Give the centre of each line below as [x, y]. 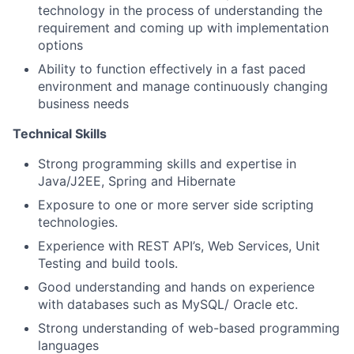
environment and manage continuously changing [183, 86]
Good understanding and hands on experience [176, 287]
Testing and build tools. [108, 263]
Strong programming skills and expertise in [167, 164]
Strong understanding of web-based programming [189, 328]
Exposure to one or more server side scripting [176, 205]
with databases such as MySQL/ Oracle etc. [168, 304]
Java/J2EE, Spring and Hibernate [137, 181]
